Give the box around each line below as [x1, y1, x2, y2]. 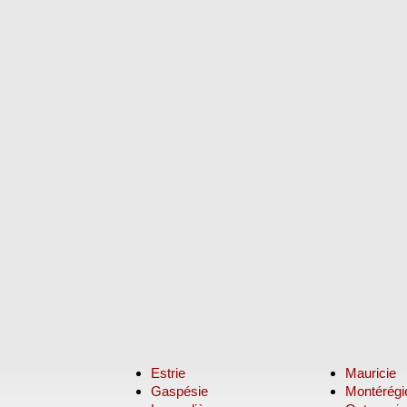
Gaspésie [151, 383, 209, 399]
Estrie [151, 365, 186, 381]
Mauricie [344, 365, 396, 381]
